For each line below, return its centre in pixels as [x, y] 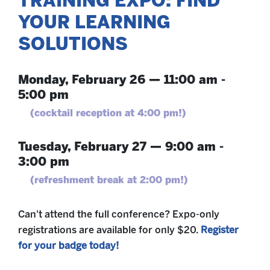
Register [220, 230]
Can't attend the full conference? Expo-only [119, 215]
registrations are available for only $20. [108, 230]
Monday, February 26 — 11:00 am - [122, 80]
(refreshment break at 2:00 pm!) [103, 180]
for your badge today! [68, 246]
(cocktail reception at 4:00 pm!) [102, 113]
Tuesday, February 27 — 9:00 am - [121, 147]
